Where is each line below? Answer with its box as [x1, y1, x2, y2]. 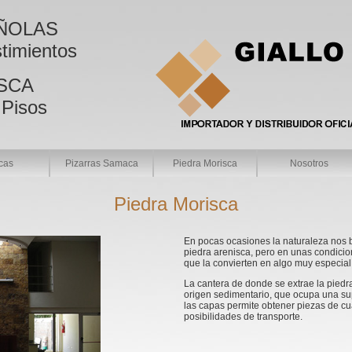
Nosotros [289, 158, 328, 169]
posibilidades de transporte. [184, 311, 302, 322]
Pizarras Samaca [64, 158, 138, 169]
